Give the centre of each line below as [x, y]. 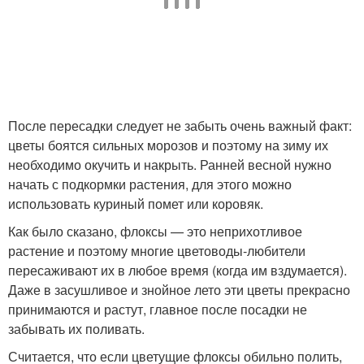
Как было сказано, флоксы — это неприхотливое [155, 231]
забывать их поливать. [76, 328]
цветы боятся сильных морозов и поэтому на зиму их [168, 145]
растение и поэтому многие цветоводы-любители [157, 250]
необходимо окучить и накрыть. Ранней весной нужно [170, 164]
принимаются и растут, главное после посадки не [158, 309]
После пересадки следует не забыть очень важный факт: [180, 125]
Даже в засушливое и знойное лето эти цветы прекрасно [179, 289]
